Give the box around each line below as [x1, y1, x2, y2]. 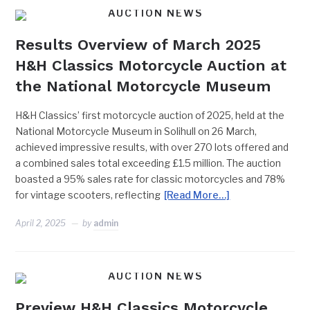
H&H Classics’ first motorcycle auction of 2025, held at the [15, 109, 285, 121]
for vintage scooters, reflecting [15, 189, 161, 201]
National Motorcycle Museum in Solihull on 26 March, [15, 125, 257, 137]
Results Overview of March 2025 [15, 36, 262, 53]
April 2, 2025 [15, 218, 66, 228]
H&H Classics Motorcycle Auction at [15, 57, 287, 74]
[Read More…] [164, 189, 230, 201]
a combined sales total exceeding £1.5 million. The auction [15, 157, 282, 169]
